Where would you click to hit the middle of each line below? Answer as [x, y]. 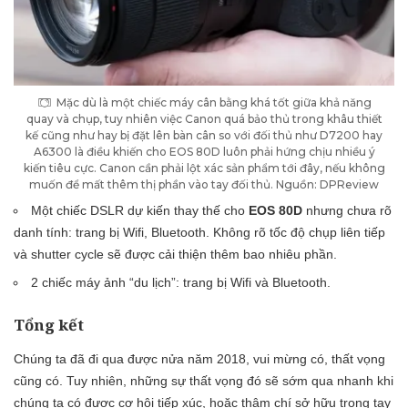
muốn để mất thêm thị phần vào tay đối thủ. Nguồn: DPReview [204, 184]
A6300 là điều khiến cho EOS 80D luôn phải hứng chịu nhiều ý [204, 151]
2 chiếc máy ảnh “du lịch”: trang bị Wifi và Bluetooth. [181, 282]
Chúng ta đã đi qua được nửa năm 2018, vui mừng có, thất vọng [199, 359]
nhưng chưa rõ [347, 210]
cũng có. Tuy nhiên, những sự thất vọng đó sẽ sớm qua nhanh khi [204, 381]
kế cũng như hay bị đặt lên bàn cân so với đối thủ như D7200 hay [204, 135]
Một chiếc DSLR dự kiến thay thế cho [140, 210]
